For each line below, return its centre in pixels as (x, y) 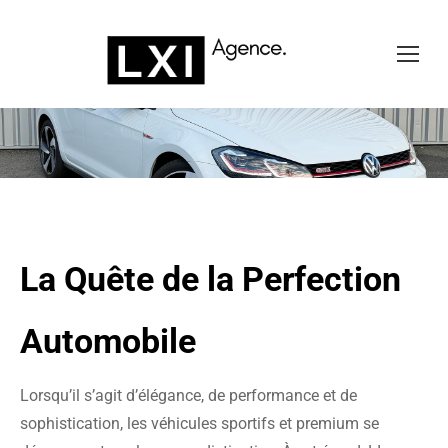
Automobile (108, 341)
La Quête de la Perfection (210, 279)
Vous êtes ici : (224, 143)
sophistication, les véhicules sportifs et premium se (199, 424)
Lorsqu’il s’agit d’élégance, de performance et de (188, 396)
